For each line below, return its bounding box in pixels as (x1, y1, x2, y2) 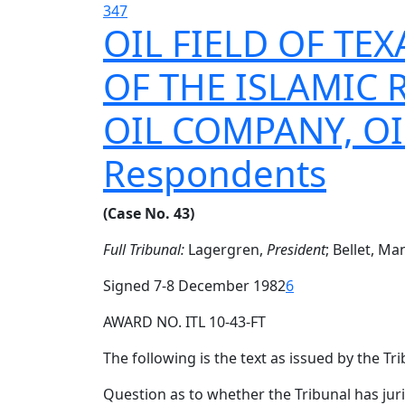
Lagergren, (184, 240, 267, 259)
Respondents (103, 148, 326, 198)
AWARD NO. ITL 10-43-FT (103, 312, 266, 332)
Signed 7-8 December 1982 (103, 276, 286, 296)
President (267, 240, 325, 259)
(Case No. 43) (103, 203, 194, 223)
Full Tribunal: (103, 240, 184, 259)
